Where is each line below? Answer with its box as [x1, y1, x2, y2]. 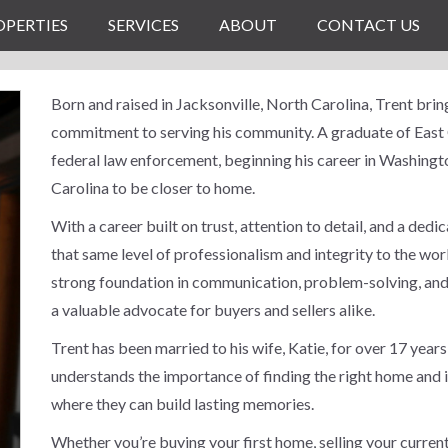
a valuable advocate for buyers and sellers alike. [50, 300, 375, 319]
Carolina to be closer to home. [50, 178, 255, 197]
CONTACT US [317, 15, 420, 34]
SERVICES [108, 15, 179, 34]
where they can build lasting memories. [50, 394, 314, 413]
